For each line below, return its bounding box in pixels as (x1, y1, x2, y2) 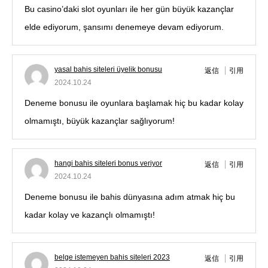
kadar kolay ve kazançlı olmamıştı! (25, 210, 155, 220)
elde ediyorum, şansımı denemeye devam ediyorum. (25, 22, 224, 32)
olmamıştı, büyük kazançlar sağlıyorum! (25, 116, 175, 126)
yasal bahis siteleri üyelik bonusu (54, 65, 162, 74)
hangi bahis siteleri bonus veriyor (54, 159, 162, 168)
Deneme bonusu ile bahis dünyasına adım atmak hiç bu (25, 192, 235, 202)
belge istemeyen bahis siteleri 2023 (54, 253, 170, 262)
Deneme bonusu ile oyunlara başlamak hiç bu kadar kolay (25, 98, 243, 108)
